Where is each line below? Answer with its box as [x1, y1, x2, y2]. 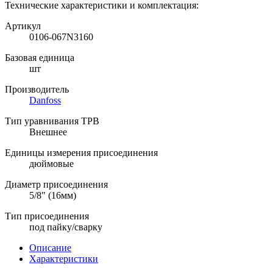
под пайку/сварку [29, 221, 102, 232]
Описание [29, 242, 71, 253]
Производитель [5, 83, 69, 94]
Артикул [5, 20, 41, 31]
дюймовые [29, 158, 74, 169]
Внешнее [29, 126, 67, 137]
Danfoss [29, 94, 61, 105]
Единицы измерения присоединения [5, 147, 158, 158]
